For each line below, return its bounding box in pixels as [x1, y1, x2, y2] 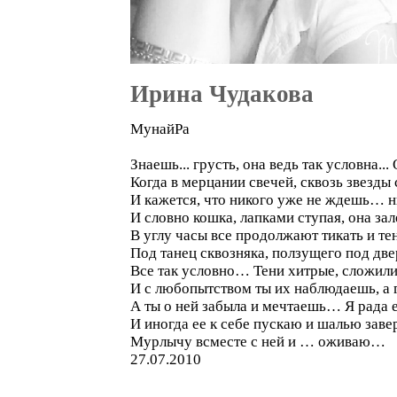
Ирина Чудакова [130, 81, 314, 107]
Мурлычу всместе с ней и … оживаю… [130, 333, 385, 350]
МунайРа [130, 121, 190, 137]
